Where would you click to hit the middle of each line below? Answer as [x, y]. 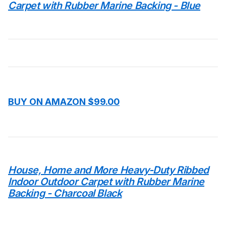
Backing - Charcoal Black [65, 193]
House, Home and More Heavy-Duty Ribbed [108, 170]
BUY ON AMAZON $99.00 [64, 102]
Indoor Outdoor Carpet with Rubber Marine [106, 182]
